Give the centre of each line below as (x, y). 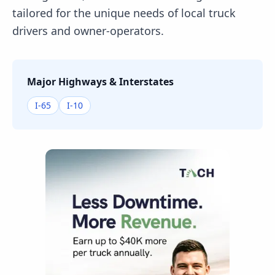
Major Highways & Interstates (100, 81)
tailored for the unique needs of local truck (124, 13)
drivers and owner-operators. (88, 30)
